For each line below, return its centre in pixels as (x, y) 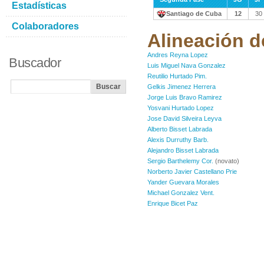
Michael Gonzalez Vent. (181, 193)
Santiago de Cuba (194, 14)
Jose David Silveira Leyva (184, 118)
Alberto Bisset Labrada (180, 129)
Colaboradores (45, 26)
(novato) (226, 161)
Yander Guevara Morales (183, 182)
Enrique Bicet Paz (173, 203)
